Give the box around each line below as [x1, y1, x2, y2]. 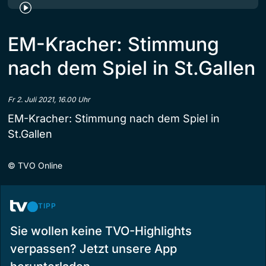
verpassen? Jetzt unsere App [10, 241, 177, 256]
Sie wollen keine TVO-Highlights [10, 223, 192, 238]
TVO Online [18, 160, 62, 170]
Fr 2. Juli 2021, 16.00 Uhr [8, 94, 90, 104]
